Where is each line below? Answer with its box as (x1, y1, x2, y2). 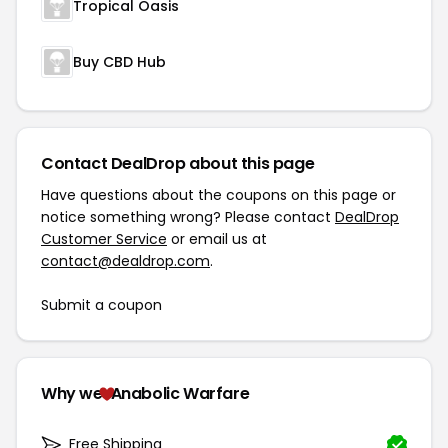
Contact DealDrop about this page (41, 152, 315, 176)
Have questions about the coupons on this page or (41, 185, 396, 206)
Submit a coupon (41, 295, 162, 316)
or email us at (167, 229, 267, 250)
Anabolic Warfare (110, 382, 250, 406)
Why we (41, 382, 103, 406)
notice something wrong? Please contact (41, 207, 335, 228)
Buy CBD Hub (73, 52, 166, 73)
